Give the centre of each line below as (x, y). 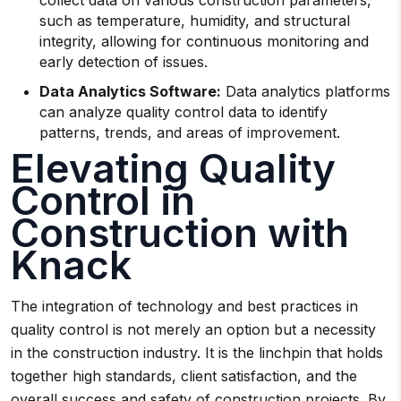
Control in (103, 200)
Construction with (180, 233)
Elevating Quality (173, 168)
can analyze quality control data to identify (183, 112)
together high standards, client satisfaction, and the (184, 376)
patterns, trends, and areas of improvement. (190, 132)
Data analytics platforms (306, 91)
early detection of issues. (124, 62)
